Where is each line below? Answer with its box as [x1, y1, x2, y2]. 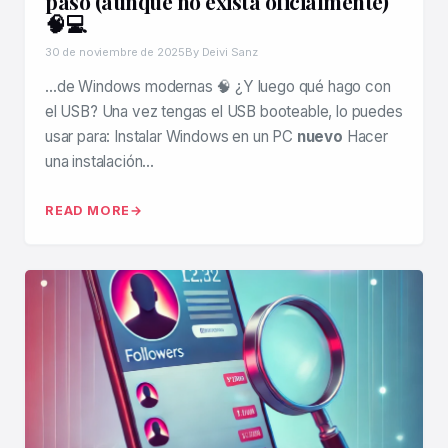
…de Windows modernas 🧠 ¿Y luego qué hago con [45, 77, 391, 96]
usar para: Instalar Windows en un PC [45, 127, 297, 146]
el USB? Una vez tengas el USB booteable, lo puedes [45, 102, 403, 121]
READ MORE [45, 203, 131, 218]
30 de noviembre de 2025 [45, 45, 186, 59]
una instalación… [45, 152, 155, 171]
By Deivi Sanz [185, 45, 258, 59]
